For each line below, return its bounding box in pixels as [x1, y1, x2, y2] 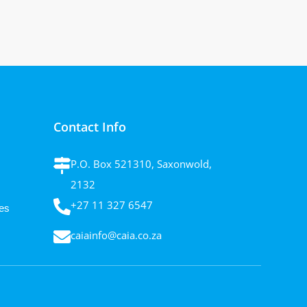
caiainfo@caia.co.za [71, 228, 162, 242]
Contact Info [53, 118, 127, 135]
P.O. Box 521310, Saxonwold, [71, 156, 212, 171]
